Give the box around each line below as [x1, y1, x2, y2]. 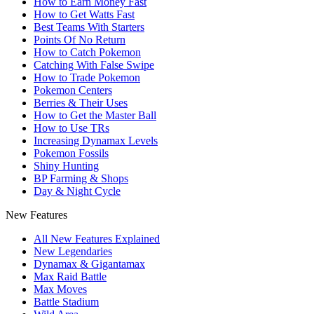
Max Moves [34, 282, 87, 295]
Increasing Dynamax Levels [34, 134, 158, 146]
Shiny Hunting [34, 159, 99, 172]
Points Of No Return [34, 33, 125, 46]
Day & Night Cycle [34, 184, 121, 197]
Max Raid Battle [34, 270, 107, 282]
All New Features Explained [34, 232, 160, 245]
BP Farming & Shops [34, 172, 128, 184]
